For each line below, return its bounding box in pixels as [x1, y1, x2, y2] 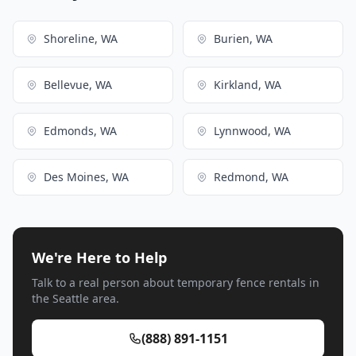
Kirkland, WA [214, 76, 281, 92]
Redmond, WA [214, 168, 288, 184]
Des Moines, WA [44, 168, 129, 184]
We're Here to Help [32, 247, 167, 267]
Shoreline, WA [44, 30, 118, 46]
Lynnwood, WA [214, 122, 291, 138]
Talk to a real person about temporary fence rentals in [32, 274, 319, 290]
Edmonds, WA [44, 122, 117, 138]
